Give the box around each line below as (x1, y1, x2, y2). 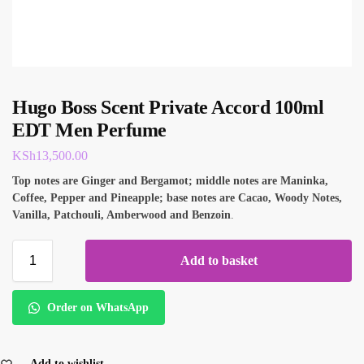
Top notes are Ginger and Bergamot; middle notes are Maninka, (12, 174, 328, 187)
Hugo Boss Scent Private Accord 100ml (12, 97, 323, 118)
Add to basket (180, 253, 258, 267)
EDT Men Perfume (12, 119, 167, 141)
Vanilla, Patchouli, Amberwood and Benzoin (12, 208, 231, 221)
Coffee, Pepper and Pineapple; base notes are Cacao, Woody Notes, (12, 191, 342, 204)
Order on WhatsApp (43, 301, 149, 314)
